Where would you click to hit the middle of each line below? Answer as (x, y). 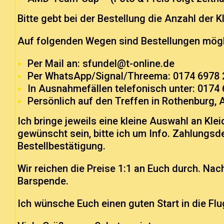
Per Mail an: (55, 64)
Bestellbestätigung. (61, 146)
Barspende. (43, 181)
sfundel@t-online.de (128, 64)
